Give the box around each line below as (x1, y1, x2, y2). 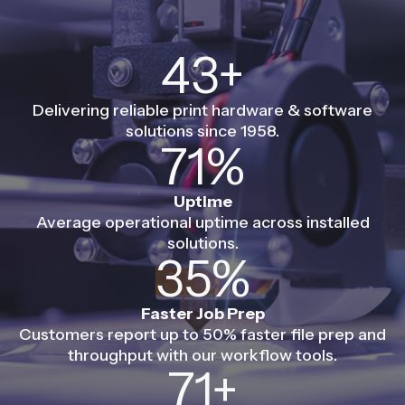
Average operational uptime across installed (35, 212, 370, 232)
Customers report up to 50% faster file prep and (19, 324, 386, 344)
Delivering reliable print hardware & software (33, 99, 372, 120)
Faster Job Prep (140, 303, 265, 324)
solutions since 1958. (126, 120, 279, 141)
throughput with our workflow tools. (68, 344, 337, 365)
